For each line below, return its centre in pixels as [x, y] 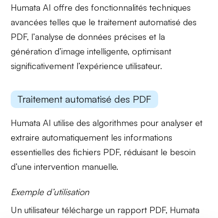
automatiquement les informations [106, 137]
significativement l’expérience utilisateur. [87, 65]
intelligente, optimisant [128, 51]
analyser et [182, 123]
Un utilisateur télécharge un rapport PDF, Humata [105, 210]
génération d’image [48, 51]
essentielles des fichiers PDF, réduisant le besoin [103, 152]
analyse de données [73, 36]
